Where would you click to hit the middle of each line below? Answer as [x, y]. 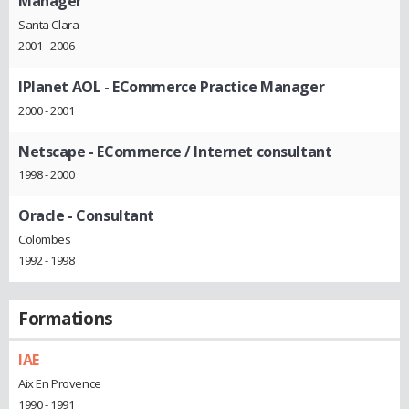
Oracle [42, 216]
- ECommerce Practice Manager [213, 86]
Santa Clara [49, 24]
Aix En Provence [60, 383]
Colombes [45, 239]
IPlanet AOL [60, 86]
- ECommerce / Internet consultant [209, 151]
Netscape [52, 151]
